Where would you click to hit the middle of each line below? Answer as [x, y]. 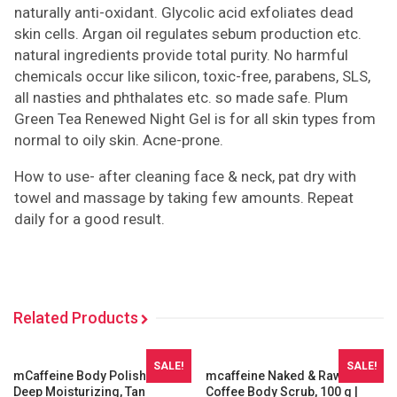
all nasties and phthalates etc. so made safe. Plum [181, 97]
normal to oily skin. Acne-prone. [119, 140]
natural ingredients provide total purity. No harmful [181, 54]
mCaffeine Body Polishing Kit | [101, 375]
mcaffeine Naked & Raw [274, 375]
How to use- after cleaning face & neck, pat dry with [185, 176]
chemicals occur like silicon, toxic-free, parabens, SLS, [192, 76]
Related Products [76, 317]
